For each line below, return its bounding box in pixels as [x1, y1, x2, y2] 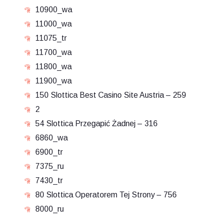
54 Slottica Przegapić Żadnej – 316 [35, 119, 158, 128]
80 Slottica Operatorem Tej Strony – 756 [35, 191, 177, 199]
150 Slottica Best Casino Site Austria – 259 [35, 91, 186, 99]
